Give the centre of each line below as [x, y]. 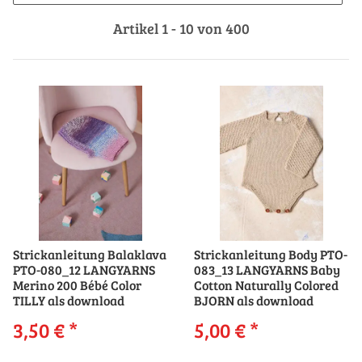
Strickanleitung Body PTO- [271, 255]
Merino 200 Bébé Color [77, 285]
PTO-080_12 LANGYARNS [84, 270]
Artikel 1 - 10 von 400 [181, 28]
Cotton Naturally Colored [266, 285]
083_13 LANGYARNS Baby [267, 270]
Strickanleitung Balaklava [90, 255]
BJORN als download [254, 301]
